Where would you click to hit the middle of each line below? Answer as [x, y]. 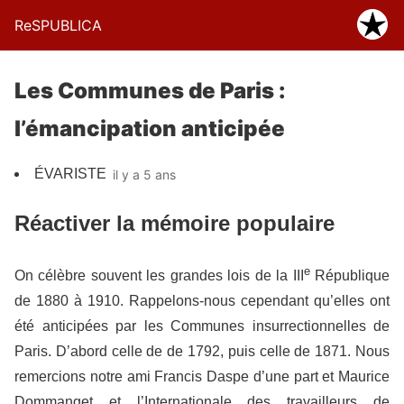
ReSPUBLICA [58, 25]
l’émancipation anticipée [150, 129]
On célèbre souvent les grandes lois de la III [159, 276]
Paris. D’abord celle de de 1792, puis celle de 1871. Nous [202, 352]
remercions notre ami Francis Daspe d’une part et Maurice [202, 377]
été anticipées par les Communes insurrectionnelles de [202, 326]
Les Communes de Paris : [150, 91]
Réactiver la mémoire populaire [174, 223]
